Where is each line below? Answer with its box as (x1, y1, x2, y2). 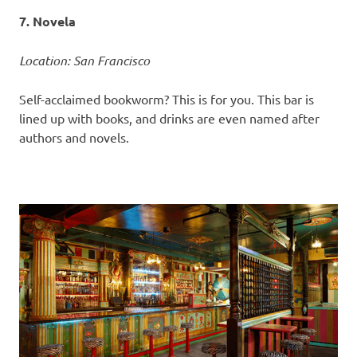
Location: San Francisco (19, 51, 150, 69)
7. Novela (19, 12, 76, 29)
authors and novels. (19, 128, 129, 145)
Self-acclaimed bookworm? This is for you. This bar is (19, 90, 314, 107)
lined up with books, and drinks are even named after (19, 109, 320, 126)
